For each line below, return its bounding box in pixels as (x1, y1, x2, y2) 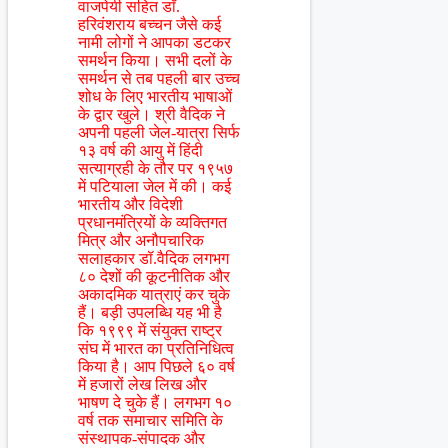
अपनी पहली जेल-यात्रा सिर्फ (78, 124, 240, 142)
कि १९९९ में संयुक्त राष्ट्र (78, 322, 222, 340)
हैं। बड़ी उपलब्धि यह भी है (78, 304, 222, 322)
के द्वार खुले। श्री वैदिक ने (78, 106, 225, 124)
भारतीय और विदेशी (78, 196, 183, 214)
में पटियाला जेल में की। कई (78, 178, 231, 196)
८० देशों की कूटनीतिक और (78, 268, 230, 286)
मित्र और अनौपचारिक (78, 232, 204, 250)
